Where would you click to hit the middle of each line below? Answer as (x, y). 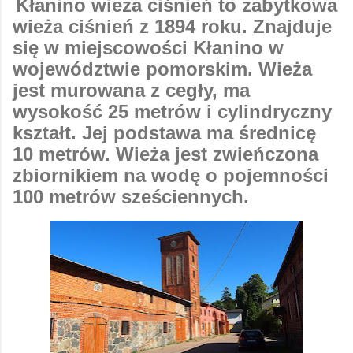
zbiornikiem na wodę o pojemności (171, 175)
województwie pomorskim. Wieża (162, 69)
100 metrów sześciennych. (134, 196)
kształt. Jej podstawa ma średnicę (164, 132)
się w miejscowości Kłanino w (148, 47)
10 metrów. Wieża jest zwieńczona (165, 154)
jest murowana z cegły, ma (131, 90)
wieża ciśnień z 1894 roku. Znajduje (172, 26)
